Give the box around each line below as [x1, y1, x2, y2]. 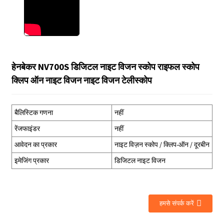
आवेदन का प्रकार [14, 140, 57, 149]
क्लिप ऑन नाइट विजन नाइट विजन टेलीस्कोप [11, 74, 152, 86]
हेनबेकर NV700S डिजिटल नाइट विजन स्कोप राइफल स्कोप [11, 61, 199, 72]
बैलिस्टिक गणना [14, 108, 53, 117]
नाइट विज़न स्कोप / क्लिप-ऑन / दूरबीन [114, 140, 209, 149]
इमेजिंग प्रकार [14, 156, 49, 165]
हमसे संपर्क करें [159, 199, 194, 207]
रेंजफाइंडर [14, 124, 40, 133]
